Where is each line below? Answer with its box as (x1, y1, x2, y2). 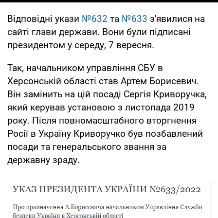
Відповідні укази (7, 13, 82, 24)
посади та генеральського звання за (7, 141, 166, 152)
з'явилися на (147, 13, 205, 24)
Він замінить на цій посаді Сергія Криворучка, (7, 88, 207, 100)
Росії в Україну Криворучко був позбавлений (7, 127, 203, 139)
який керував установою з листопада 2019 (7, 101, 195, 113)
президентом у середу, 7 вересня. (7, 39, 154, 51)
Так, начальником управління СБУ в (7, 62, 163, 73)
